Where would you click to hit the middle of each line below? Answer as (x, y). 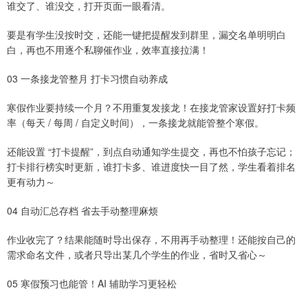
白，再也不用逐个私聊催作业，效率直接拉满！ (108, 50)
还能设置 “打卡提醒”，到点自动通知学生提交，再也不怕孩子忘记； (151, 152)
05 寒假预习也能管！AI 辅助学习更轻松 (92, 284)
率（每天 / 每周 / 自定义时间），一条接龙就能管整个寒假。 (135, 123)
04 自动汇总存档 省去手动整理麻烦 (82, 211)
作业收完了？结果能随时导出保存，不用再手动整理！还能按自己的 (151, 240)
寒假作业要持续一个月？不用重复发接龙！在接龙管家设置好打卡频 (151, 108)
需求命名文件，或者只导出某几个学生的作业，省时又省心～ (137, 255)
